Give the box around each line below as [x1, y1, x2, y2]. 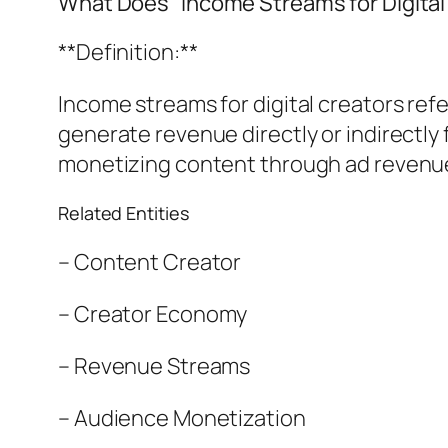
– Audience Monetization [58, 403, 306, 434]
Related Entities [58, 201, 189, 226]
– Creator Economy [58, 299, 248, 330]
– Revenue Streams [58, 351, 251, 382]
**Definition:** [58, 37, 198, 68]
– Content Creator [58, 247, 242, 278]
